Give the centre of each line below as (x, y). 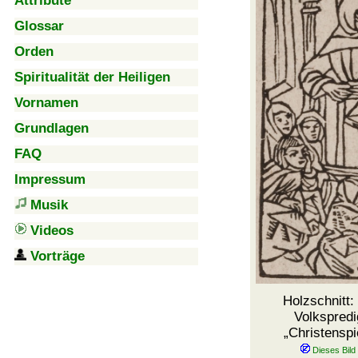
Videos (52, 231)
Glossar (39, 26)
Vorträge (58, 256)
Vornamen (46, 103)
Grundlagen (52, 128)
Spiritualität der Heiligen (92, 77)
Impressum (50, 179)
